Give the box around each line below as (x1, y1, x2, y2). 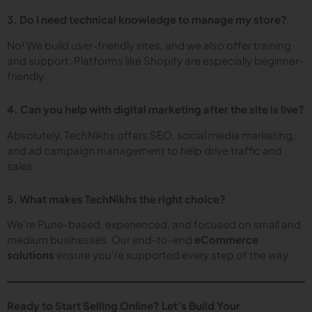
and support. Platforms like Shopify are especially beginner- (7, 53, 304, 67)
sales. (7, 158, 36, 172)
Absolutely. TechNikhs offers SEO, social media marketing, (7, 127, 295, 141)
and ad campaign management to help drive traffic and (7, 143, 282, 157)
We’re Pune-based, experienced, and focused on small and (7, 217, 301, 231)
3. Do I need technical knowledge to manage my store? (7, 13, 287, 26)
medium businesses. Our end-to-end (7, 233, 194, 247)
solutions (7, 248, 54, 262)
